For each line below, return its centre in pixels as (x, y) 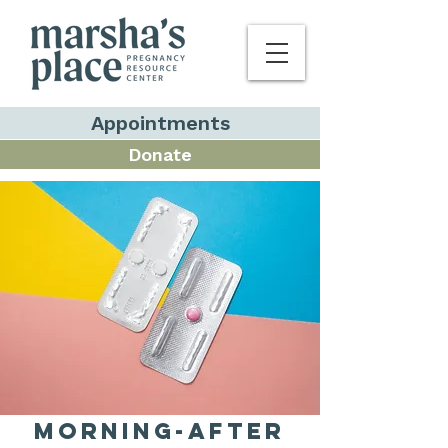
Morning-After (159, 431)
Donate (160, 154)
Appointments (160, 123)
